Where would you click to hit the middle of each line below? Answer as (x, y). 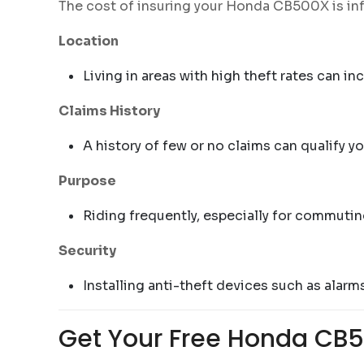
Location (89, 41)
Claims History (109, 111)
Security (87, 251)
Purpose (87, 181)
